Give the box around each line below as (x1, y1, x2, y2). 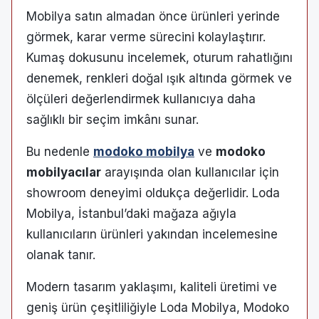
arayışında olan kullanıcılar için (101, 164, 279, 179)
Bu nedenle (26, 144, 93, 159)
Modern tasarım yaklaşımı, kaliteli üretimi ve (26, 279, 277, 294)
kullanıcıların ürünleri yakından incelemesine (26, 226, 278, 241)
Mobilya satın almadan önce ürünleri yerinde (26, 9, 280, 23)
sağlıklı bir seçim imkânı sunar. (26, 112, 199, 127)
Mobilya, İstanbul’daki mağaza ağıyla (26, 206, 236, 221)
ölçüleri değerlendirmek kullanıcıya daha (26, 91, 256, 106)
